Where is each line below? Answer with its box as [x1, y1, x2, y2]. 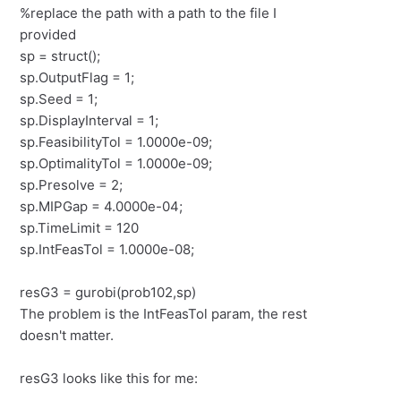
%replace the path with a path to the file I [20, 4, 277, 22]
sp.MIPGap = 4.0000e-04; [20, 198, 183, 216]
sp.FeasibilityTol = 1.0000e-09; [20, 133, 213, 151]
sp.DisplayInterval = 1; [20, 112, 159, 130]
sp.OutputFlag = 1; [20, 69, 135, 87]
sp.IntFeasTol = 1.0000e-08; [20, 241, 195, 259]
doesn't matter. [20, 327, 115, 345]
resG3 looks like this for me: [20, 370, 199, 388]
